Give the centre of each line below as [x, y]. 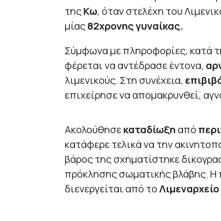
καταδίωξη [149, 130]
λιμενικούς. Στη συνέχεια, [125, 80]
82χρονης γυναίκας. [135, 26]
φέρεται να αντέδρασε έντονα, [135, 66]
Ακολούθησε [94, 130]
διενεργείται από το [112, 189]
